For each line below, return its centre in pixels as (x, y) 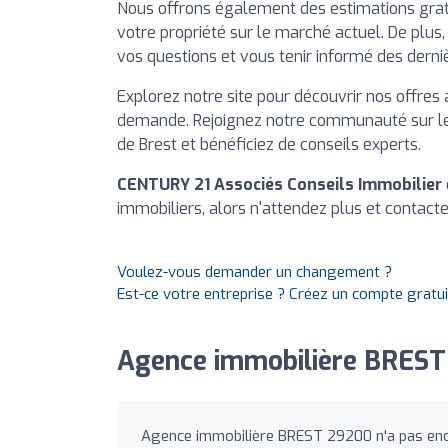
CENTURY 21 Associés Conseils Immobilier (279, 185)
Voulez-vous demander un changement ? (254, 272)
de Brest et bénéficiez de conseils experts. (269, 145)
